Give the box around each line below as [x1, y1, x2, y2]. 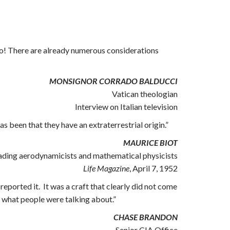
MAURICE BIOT [123, 138, 178, 147]
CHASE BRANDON [113, 212, 178, 222]
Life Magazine [83, 163, 129, 173]
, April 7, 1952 [129, 163, 178, 173]
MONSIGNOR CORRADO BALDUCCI [49, 76, 178, 86]
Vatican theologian [112, 89, 178, 99]
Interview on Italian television [75, 102, 178, 111]
